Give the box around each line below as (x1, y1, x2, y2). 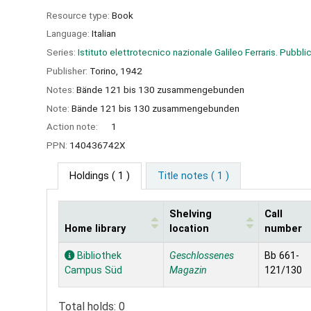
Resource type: (47, 9, 112, 21)
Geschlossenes (169, 249, 234, 262)
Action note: (47, 121, 100, 133)
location (169, 222, 209, 235)
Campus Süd (65, 264, 122, 276)
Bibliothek (74, 249, 121, 262)
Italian (92, 28, 116, 40)
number (264, 222, 302, 235)
